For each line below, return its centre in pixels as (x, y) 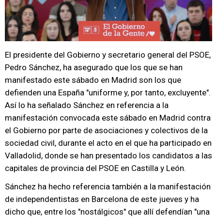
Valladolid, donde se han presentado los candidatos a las (108, 155)
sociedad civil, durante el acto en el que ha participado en (108, 143)
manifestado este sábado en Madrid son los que (93, 80)
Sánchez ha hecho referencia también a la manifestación (108, 186)
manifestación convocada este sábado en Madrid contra (108, 118)
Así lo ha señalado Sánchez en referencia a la (87, 105)
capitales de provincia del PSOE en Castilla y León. (95, 168)
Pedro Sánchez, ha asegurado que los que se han (94, 67)
